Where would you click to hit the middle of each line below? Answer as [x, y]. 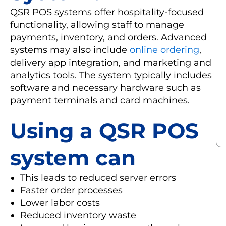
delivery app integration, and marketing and [111, 62]
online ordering [164, 50]
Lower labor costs [60, 203]
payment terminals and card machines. [100, 100]
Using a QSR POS [104, 130]
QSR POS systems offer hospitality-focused [107, 12]
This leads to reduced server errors [99, 177]
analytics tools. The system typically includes [111, 75]
